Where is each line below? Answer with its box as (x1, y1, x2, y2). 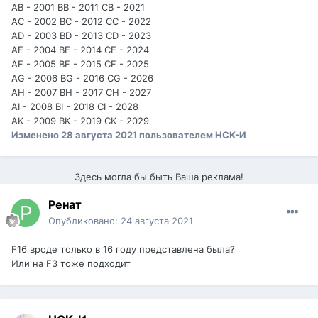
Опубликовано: (48, 215, 121, 227)
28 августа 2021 (61, 129, 137, 141)
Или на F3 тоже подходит (11, 258, 131, 270)
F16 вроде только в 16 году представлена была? (11, 243, 235, 256)
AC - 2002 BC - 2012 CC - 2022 (11, 16, 151, 28)
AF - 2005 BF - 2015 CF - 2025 (11, 58, 149, 70)
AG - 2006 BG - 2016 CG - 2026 (11, 72, 153, 84)
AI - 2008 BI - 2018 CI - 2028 (11, 101, 138, 113)
